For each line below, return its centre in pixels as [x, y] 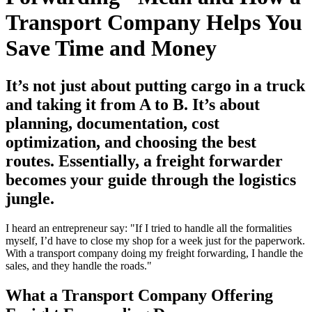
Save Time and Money [111, 48]
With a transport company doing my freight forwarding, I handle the [154, 253]
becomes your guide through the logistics [151, 179]
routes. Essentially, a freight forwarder [144, 161]
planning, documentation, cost [112, 123]
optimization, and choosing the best [131, 142]
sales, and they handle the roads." [79, 265]
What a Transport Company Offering [139, 295]
